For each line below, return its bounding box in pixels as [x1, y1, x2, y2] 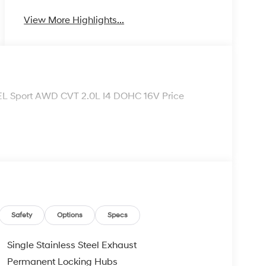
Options [57, 210, 83, 220]
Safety [11, 210, 33, 220]
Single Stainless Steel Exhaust [7, 239, 137, 251]
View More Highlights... [24, 14, 125, 26]
